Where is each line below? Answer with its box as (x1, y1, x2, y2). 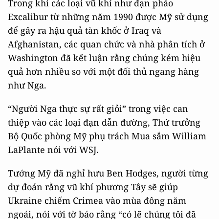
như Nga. (8, 79, 46, 91)
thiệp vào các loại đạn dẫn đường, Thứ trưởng (8, 116, 200, 128)
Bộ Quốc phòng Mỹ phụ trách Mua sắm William (8, 130, 206, 142)
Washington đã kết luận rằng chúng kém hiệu (8, 52, 200, 64)
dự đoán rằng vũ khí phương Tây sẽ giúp (8, 181, 178, 193)
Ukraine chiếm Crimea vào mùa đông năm (8, 195, 186, 206)
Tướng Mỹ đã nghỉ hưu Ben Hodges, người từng (8, 167, 208, 179)
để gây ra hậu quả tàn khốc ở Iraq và (8, 24, 161, 36)
